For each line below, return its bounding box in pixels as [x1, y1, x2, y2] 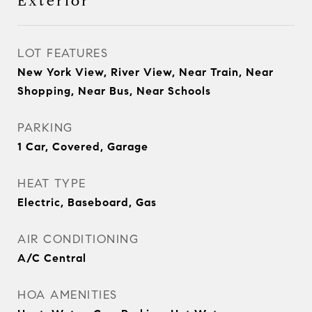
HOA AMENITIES [17, 288, 118, 302]
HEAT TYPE [17, 176, 86, 191]
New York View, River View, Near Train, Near [17, 65, 274, 79]
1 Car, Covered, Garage [17, 140, 148, 153]
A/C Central [17, 251, 86, 265]
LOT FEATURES [17, 46, 108, 61]
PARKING [17, 120, 73, 135]
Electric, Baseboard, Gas [17, 196, 157, 209]
